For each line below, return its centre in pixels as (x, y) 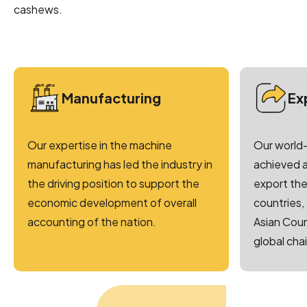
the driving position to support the (113, 184)
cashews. (38, 10)
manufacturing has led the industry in (120, 164)
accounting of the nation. (92, 222)
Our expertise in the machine (100, 145)
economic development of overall (112, 203)
